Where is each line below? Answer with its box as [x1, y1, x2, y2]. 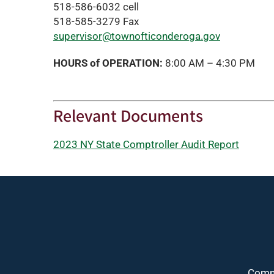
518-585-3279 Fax [53, 15, 139, 28]
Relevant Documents [53, 104, 203, 127]
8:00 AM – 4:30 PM [162, 57, 255, 69]
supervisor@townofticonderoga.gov [53, 30, 220, 42]
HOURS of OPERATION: [53, 57, 163, 69]
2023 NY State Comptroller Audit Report [53, 138, 239, 150]
